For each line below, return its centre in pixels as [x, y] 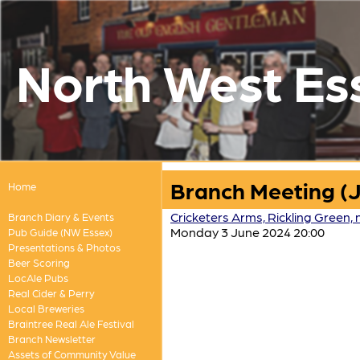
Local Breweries [46, 308]
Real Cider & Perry [51, 293]
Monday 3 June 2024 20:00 [247, 232]
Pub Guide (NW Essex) [60, 232]
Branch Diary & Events [61, 217]
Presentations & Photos [64, 247]
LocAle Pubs [38, 278]
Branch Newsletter [51, 339]
